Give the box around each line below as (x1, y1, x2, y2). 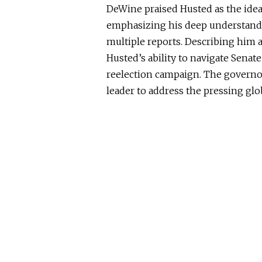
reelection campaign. (106, 68, 204, 80)
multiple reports (106, 36, 181, 47)
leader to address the (106, 85, 204, 96)
